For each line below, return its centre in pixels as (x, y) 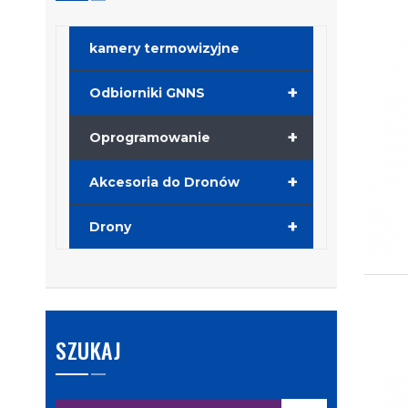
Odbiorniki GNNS (147, 92)
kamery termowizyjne (164, 48)
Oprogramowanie (150, 137)
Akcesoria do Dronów (164, 182)
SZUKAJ (88, 350)
